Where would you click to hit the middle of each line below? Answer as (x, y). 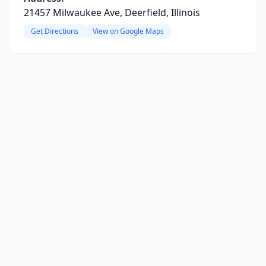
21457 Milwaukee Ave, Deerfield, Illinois (112, 12)
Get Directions (55, 31)
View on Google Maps (128, 31)
